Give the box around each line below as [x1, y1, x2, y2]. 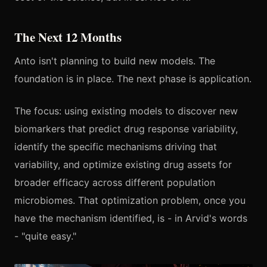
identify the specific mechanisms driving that [14, 140, 217, 153]
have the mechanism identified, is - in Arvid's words [14, 212, 247, 224]
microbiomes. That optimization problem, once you [14, 194, 246, 206]
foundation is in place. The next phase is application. [14, 72, 252, 85]
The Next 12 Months [14, 27, 122, 46]
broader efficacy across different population [14, 176, 215, 188]
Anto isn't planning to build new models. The [14, 54, 215, 67]
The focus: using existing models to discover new [14, 104, 238, 117]
